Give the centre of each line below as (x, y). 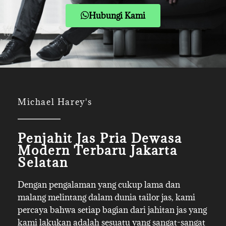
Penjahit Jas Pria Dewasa (100, 138)
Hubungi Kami (117, 16)
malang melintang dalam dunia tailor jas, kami (106, 197)
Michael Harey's (55, 102)
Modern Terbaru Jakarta (98, 150)
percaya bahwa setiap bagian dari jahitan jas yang (112, 210)
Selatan (43, 162)
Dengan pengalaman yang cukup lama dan (99, 185)
